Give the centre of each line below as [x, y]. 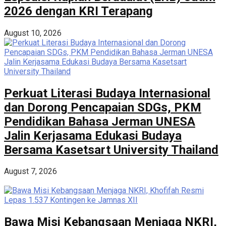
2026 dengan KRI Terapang [78, 11]
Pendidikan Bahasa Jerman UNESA [100, 121]
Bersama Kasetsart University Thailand [111, 150]
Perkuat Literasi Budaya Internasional [107, 93]
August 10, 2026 [33, 33]
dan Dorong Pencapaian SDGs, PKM [103, 107]
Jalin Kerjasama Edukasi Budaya [93, 135]
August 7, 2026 [31, 172]
